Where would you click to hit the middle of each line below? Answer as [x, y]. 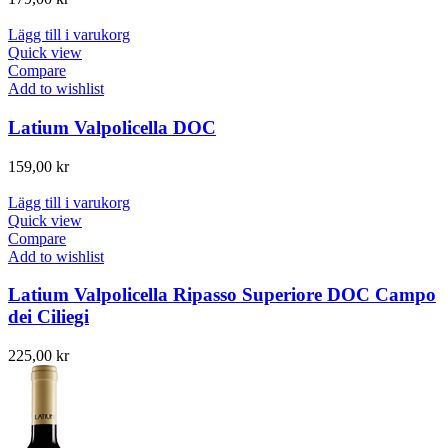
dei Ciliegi [48, 317]
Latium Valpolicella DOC [112, 127]
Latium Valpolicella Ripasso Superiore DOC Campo [222, 295]
